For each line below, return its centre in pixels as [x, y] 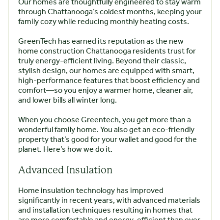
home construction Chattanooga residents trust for [107, 52]
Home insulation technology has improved [91, 191]
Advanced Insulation [66, 170]
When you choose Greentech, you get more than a [105, 120]
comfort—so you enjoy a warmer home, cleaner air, [106, 91]
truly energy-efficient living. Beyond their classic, [102, 61]
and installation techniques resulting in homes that [105, 211]
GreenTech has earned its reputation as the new [101, 42]
